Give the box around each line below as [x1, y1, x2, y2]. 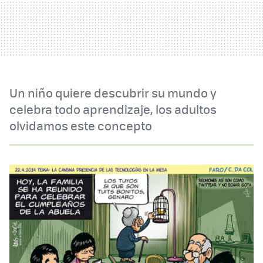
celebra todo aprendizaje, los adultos [9, 100, 217, 117]
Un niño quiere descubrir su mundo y [9, 83, 217, 101]
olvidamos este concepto [9, 116, 152, 134]
